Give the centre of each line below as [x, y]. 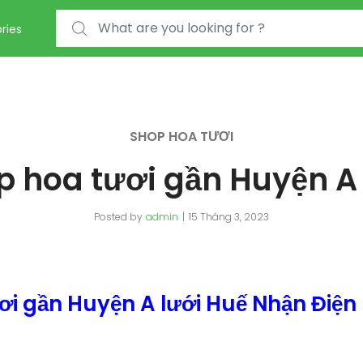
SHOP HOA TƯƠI [181, 137]
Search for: [86, 19]
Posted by [118, 217]
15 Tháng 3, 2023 [229, 217]
